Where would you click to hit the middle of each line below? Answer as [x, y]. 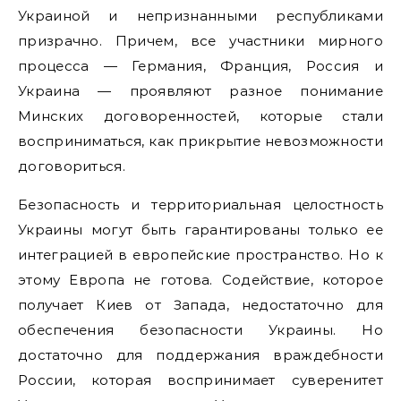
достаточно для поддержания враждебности [200, 355]
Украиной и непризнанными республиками [200, 16]
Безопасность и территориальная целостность [200, 205]
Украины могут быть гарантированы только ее [200, 230]
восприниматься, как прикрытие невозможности [200, 141]
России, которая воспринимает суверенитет [200, 380]
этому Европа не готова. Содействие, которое [200, 280]
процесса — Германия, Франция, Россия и [200, 66]
